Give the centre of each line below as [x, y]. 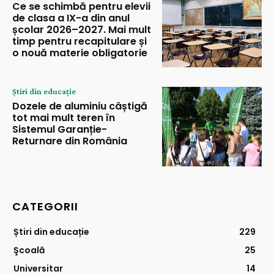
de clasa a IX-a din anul [71, 18]
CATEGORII [45, 207]
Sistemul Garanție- [60, 129]
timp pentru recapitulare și [80, 42]
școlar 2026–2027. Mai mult [82, 30]
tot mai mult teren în [64, 117]
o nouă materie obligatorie [80, 53]
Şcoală [29, 250]
